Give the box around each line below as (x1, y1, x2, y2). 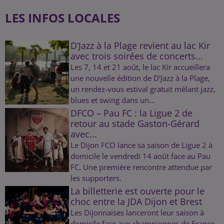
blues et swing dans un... (70, 94, 155, 105)
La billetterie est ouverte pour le (70, 184, 204, 197)
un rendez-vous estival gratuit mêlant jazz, (70, 83, 215, 94)
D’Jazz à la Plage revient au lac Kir (70, 39, 210, 51)
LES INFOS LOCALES (5, 9, 120, 26)
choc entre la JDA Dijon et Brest (70, 195, 202, 207)
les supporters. (70, 172, 121, 183)
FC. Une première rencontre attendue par (70, 161, 212, 172)
